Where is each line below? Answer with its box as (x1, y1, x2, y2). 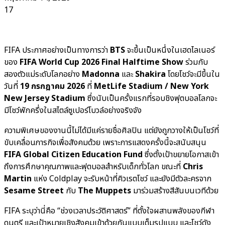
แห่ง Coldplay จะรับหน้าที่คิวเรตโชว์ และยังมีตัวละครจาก (32, 172, 211, 185)
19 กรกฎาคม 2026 (20, 80, 85, 92)
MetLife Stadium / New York (94, 80, 209, 92)
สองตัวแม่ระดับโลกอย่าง (4, 68, 82, 80)
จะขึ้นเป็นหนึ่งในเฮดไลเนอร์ (125, 44, 215, 56)
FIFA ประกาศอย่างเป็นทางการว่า (4, 44, 110, 56)
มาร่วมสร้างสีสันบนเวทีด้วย (131, 184, 218, 197)
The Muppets (78, 184, 131, 197)
